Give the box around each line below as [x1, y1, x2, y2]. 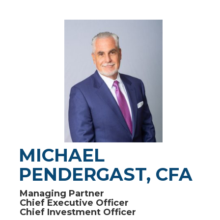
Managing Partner [20, 188, 104, 199]
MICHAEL [19, 144, 105, 166]
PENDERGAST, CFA [19, 164, 192, 185]
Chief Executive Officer [20, 197, 129, 208]
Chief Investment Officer [20, 207, 136, 218]
